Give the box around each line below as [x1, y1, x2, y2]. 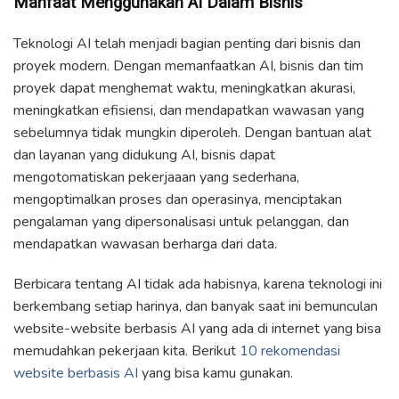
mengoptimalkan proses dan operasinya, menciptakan [13, 189, 342, 209]
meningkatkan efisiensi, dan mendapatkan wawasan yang [13, 100, 364, 120]
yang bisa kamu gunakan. [138, 362, 293, 383]
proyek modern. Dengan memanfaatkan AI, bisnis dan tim [13, 55, 363, 76]
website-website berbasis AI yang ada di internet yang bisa [13, 318, 381, 338]
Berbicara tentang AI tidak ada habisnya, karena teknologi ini [13, 273, 382, 294]
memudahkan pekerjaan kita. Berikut [13, 340, 240, 361]
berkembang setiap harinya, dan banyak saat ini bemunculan [13, 296, 378, 316]
